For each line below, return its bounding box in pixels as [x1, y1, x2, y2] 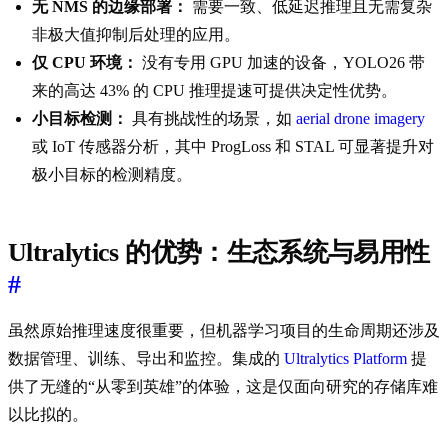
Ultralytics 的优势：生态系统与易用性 [8, 238, 430, 268]
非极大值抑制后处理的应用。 [32, 26, 240, 44]
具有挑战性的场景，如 [128, 110, 296, 128]
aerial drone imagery [296, 110, 425, 128]
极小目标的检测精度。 [32, 166, 192, 184]
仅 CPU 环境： [32, 54, 138, 72]
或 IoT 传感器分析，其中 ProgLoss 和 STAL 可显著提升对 [32, 138, 434, 156]
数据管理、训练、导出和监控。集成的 [8, 350, 284, 368]
